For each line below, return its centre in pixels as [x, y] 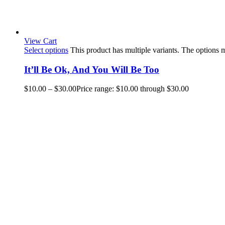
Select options [46, 50]
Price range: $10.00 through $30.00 [133, 89]
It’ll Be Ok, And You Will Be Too [92, 69]
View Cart [40, 41]
